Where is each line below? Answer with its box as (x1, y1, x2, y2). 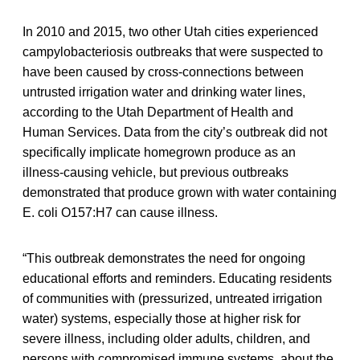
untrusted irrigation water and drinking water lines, (22, 84, 305, 99)
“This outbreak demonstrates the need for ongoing (22, 251, 305, 265)
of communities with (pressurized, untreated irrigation (22, 291, 322, 305)
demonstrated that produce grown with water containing (22, 185, 337, 199)
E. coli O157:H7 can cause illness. (22, 205, 218, 219)
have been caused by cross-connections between (22, 64, 304, 79)
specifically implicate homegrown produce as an (22, 145, 296, 159)
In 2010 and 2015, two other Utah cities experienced (22, 24, 318, 39)
